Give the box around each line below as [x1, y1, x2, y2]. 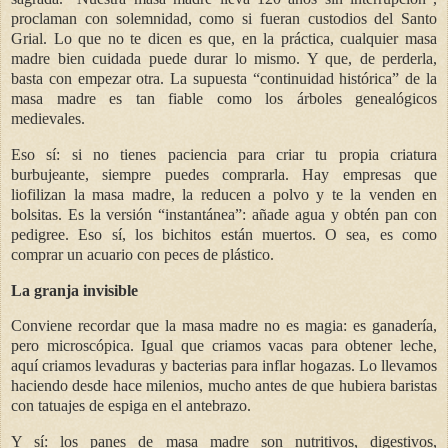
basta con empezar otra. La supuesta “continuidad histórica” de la [11, 69, 437, 87]
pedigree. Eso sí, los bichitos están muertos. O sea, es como [11, 225, 437, 243]
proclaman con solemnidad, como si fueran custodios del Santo [11, 9, 437, 27]
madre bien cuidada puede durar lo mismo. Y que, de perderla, [11, 49, 437, 67]
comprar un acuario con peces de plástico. [11, 245, 274, 263]
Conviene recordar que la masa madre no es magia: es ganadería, [11, 317, 437, 335]
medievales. [11, 109, 85, 127]
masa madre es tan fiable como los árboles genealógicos [11, 89, 437, 107]
